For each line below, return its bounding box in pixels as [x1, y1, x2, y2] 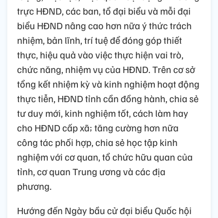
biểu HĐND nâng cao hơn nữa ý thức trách [17, 18, 192, 32]
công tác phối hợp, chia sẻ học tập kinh [17, 135, 178, 148]
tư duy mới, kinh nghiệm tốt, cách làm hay [17, 106, 188, 119]
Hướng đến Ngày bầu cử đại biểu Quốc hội [17, 203, 192, 217]
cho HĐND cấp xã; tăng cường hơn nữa [17, 121, 179, 134]
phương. [17, 179, 52, 192]
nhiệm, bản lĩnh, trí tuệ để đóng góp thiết [17, 33, 182, 46]
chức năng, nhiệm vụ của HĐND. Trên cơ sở [17, 62, 195, 75]
